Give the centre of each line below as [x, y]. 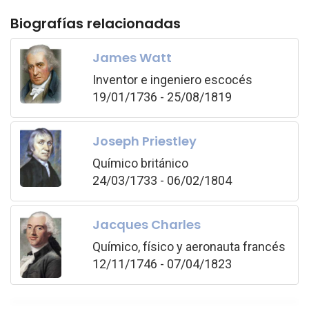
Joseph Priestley [144, 141]
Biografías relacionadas [96, 23]
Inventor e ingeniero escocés [172, 79]
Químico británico [140, 163]
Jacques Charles [146, 224]
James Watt [132, 57]
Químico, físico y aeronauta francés [189, 246]
